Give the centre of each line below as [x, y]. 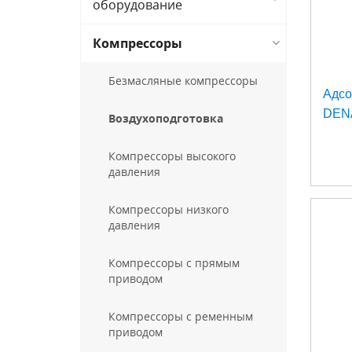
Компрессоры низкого [169, 209]
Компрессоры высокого [172, 156]
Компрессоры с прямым [174, 263]
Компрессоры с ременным [181, 316]
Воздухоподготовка [166, 118]
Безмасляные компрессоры [183, 81]
